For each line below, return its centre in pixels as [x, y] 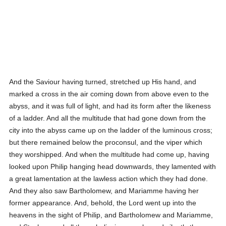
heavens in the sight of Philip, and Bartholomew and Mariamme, [111, 215]
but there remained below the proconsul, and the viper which [106, 142]
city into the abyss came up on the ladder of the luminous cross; [111, 130]
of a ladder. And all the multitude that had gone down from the [108, 118]
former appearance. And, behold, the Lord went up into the [103, 203]
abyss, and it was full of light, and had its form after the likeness [110, 106]
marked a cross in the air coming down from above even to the [109, 94]
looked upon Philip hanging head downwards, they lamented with [113, 166]
